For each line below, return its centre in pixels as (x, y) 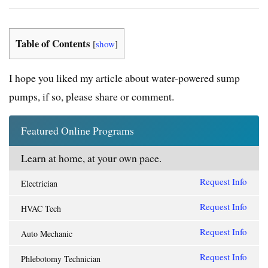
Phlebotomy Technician (61, 259)
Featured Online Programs (77, 131)
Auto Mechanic (47, 234)
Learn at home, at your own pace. (91, 158)
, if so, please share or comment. (106, 97)
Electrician (39, 184)
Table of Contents (53, 43)
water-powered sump (196, 78)
